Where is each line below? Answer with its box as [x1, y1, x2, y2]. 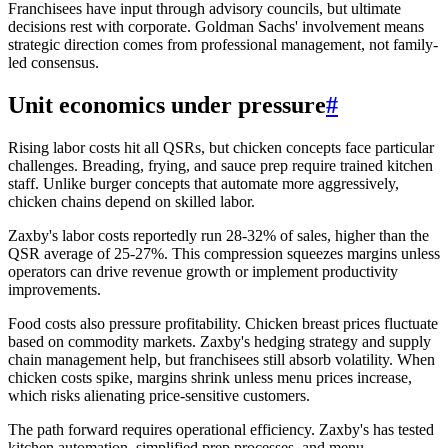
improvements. [8, 281, 101, 299]
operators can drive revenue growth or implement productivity [8, 263, 398, 281]
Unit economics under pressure [8, 92, 326, 119]
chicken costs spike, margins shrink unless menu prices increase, [8, 369, 412, 387]
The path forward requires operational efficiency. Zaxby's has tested [8, 421, 434, 439]
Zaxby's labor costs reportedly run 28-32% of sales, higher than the [8, 227, 429, 245]
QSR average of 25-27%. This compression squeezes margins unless [8, 245, 440, 263]
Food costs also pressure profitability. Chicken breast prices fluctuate [8, 315, 438, 333]
